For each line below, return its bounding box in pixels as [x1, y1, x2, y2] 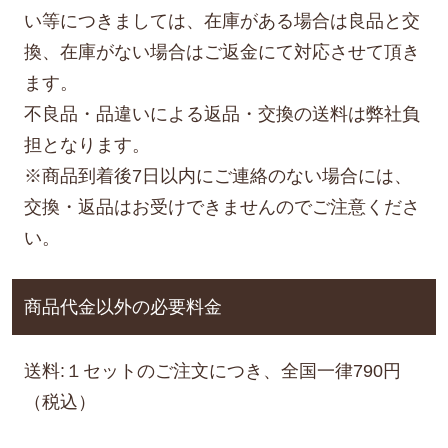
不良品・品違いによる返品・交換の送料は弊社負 [23, 103, 420, 124]
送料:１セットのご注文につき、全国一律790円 [23, 360, 401, 381]
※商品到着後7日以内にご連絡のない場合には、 [23, 165, 412, 186]
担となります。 [23, 134, 150, 155]
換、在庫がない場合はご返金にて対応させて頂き [23, 41, 420, 62]
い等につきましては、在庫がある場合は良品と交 [23, 10, 420, 31]
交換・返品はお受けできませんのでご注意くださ [23, 196, 420, 217]
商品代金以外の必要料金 [23, 296, 222, 317]
